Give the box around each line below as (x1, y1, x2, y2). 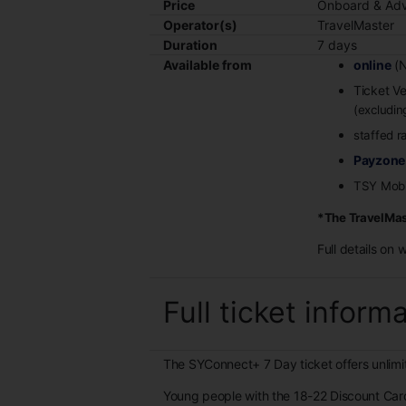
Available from (163, 56, 252, 72)
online (353, 56, 391, 72)
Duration (163, 36, 217, 53)
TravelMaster (317, 16, 394, 33)
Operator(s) (163, 16, 237, 33)
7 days (317, 36, 357, 53)
